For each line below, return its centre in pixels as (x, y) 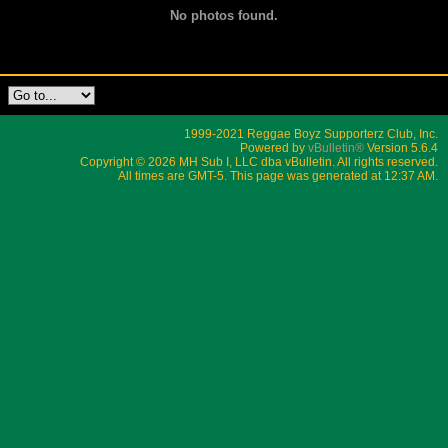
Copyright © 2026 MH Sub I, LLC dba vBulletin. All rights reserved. (259, 161)
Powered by (274, 147)
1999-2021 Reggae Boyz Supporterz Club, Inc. (311, 133)
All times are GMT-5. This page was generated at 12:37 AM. (278, 175)
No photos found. (224, 15)
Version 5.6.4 (401, 147)
